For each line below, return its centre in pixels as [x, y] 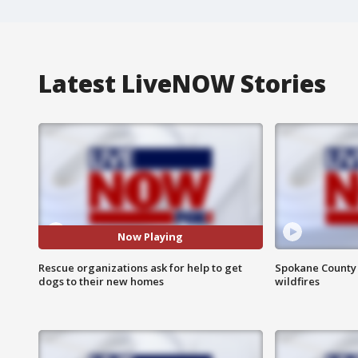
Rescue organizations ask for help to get [140, 267]
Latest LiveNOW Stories [182, 83]
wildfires [297, 281]
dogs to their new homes [101, 281]
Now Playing [151, 237]
